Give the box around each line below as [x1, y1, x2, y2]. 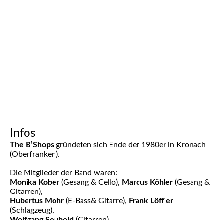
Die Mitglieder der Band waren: [10, 168, 117, 177]
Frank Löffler [129, 196, 173, 205]
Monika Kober [10, 178, 59, 186]
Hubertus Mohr [10, 196, 64, 205]
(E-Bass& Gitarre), [64, 196, 129, 205]
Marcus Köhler [122, 178, 173, 186]
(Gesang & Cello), [59, 178, 122, 186]
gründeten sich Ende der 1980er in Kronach [54, 140, 206, 149]
